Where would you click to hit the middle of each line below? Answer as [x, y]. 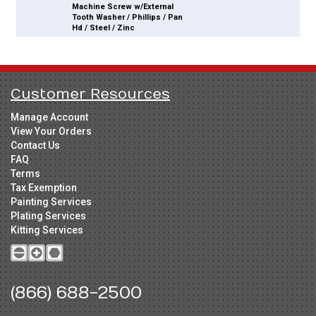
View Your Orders [51, 132]
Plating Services [48, 216]
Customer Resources [90, 95]
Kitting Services [47, 230]
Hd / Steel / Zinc [104, 28]
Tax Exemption [44, 188]
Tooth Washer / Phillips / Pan [128, 18]
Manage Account [49, 117]
